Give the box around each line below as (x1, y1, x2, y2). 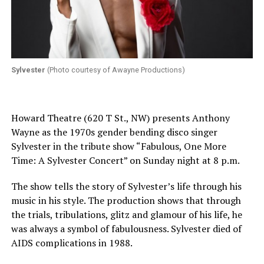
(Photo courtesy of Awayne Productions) (45, 65, 185, 75)
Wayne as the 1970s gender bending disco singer (11, 126, 217, 139)
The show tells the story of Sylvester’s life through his (11, 180, 242, 193)
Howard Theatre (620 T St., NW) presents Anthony (11, 111, 230, 125)
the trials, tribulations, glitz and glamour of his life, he (11, 208, 242, 222)
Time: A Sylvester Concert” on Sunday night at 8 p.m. (11, 154, 240, 167)
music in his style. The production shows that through (11, 194, 241, 207)
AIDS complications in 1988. (11, 236, 133, 250)
